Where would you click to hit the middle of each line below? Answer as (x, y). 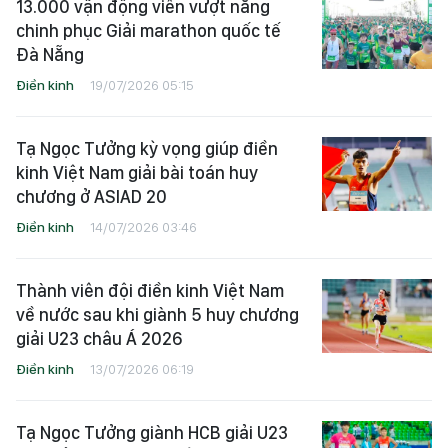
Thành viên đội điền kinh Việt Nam (150, 291)
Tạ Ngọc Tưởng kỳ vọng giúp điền (147, 149)
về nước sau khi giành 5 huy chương (157, 315)
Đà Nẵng (50, 55)
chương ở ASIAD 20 (91, 197)
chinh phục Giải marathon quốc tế (148, 31)
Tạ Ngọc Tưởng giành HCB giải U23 (152, 433)
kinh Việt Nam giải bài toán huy (137, 173)
